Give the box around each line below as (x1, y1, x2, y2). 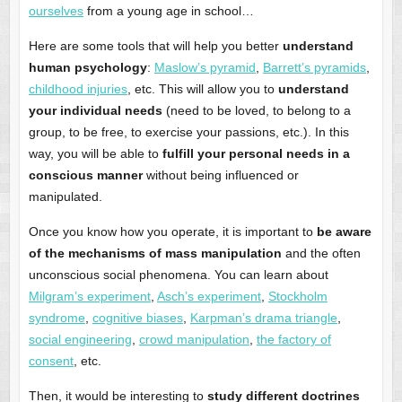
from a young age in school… (83, 4, 254, 19)
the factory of (256, 332, 331, 347)
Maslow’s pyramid (153, 60, 256, 75)
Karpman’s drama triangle (189, 310, 337, 326)
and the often (281, 246, 361, 261)
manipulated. (28, 189, 102, 205)
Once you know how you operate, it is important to (28, 224, 313, 240)
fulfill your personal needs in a (162, 146, 350, 162)
